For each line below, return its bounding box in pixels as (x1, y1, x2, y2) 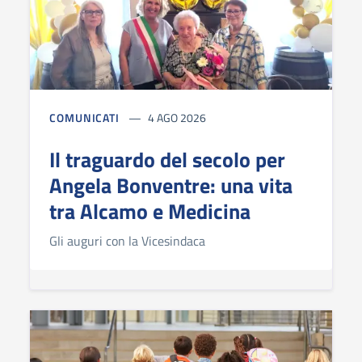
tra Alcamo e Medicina (49, 195, 250, 227)
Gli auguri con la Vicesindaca (49, 230, 205, 250)
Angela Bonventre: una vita (49, 169, 293, 201)
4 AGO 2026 (148, 108, 206, 126)
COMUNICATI (49, 108, 120, 126)
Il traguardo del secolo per (49, 143, 285, 175)
